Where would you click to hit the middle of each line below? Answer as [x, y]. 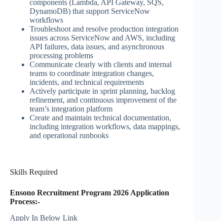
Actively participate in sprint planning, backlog [102, 91]
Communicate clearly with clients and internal [101, 65]
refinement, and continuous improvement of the [103, 100]
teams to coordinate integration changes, [92, 74]
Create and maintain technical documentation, [100, 118]
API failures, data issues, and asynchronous [97, 47]
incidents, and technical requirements [87, 82]
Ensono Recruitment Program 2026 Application [90, 193]
